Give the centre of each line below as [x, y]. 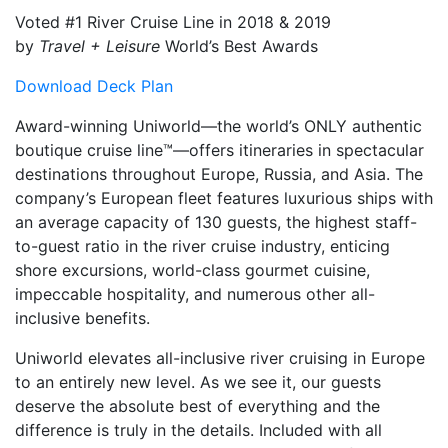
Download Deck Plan [94, 86]
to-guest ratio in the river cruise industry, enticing [202, 246]
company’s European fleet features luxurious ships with [224, 198]
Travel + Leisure [102, 46]
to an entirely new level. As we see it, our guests [198, 382]
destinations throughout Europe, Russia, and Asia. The [219, 174]
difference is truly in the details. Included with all [198, 430]
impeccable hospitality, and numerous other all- [195, 294]
